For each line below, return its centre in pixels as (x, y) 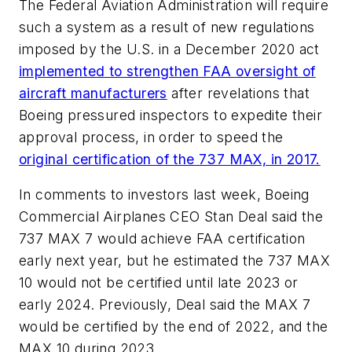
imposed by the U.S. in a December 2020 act (169, 49)
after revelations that (238, 93)
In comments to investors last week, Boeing (164, 195)
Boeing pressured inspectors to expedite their (170, 115)
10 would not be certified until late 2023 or (159, 283)
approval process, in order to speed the (151, 137)
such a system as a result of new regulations (167, 27)
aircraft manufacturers (93, 93)
